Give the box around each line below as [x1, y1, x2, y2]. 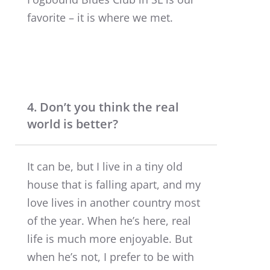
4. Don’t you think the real [27, 98, 179, 115]
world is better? [27, 115, 118, 132]
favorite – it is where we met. [27, 10, 173, 25]
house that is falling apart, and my [27, 177, 201, 192]
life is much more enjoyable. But [27, 231, 192, 246]
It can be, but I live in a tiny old [27, 159, 183, 174]
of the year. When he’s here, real [27, 213, 191, 228]
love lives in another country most [27, 195, 200, 210]
